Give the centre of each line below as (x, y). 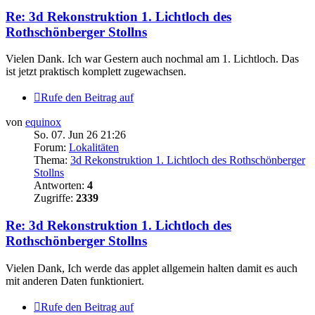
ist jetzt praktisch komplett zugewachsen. (96, 72)
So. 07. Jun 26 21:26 (80, 135)
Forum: (51, 148)
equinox (43, 122)
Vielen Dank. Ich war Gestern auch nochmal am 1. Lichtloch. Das (152, 59)
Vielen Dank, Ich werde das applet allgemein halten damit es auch (152, 268)
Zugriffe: (55, 198)
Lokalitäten (94, 148)
